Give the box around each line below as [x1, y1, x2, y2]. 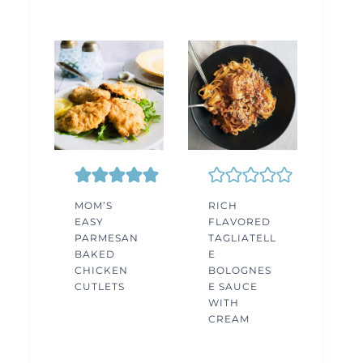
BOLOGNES [208, 264, 271, 277]
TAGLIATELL [208, 232, 276, 245]
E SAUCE [208, 280, 258, 293]
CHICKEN [75, 264, 128, 277]
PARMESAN [75, 232, 139, 245]
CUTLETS [75, 280, 125, 293]
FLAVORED [208, 216, 271, 228]
